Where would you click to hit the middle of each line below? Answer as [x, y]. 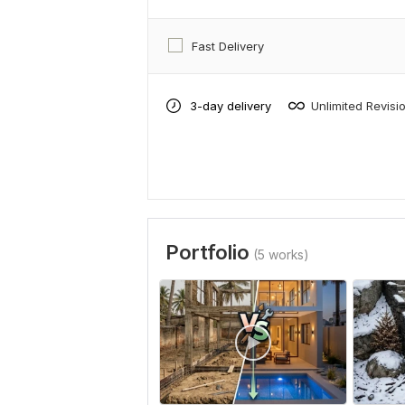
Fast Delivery [228, 46]
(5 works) [281, 254]
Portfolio [207, 252]
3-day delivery [231, 105]
